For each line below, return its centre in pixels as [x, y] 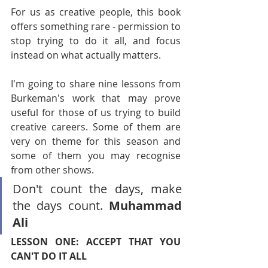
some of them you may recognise [96, 156]
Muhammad [145, 205]
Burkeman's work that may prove [96, 98]
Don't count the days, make [97, 189]
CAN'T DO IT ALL [49, 256]
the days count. [61, 205]
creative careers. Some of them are [96, 127]
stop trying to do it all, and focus [96, 41]
